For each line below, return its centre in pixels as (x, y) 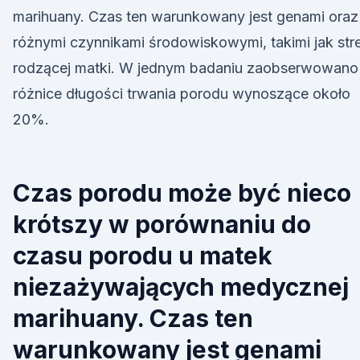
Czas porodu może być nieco (182, 193)
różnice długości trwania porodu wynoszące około (182, 94)
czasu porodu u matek (143, 256)
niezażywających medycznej (181, 287)
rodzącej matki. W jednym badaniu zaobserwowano (186, 68)
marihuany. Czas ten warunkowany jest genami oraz (186, 16)
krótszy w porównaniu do (162, 224)
